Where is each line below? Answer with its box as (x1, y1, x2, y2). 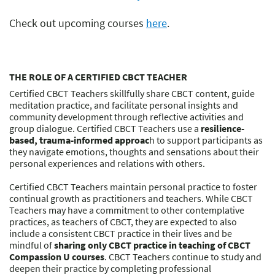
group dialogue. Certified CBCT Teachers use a (9, 122, 201, 135)
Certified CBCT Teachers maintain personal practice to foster (9, 180, 257, 193)
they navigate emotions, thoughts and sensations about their (9, 145, 259, 158)
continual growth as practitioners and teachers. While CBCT (9, 192, 253, 205)
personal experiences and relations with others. (9, 157, 205, 170)
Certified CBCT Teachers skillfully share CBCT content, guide (9, 87, 255, 100)
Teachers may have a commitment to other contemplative (9, 204, 244, 217)
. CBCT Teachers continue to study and (104, 250, 261, 263)
